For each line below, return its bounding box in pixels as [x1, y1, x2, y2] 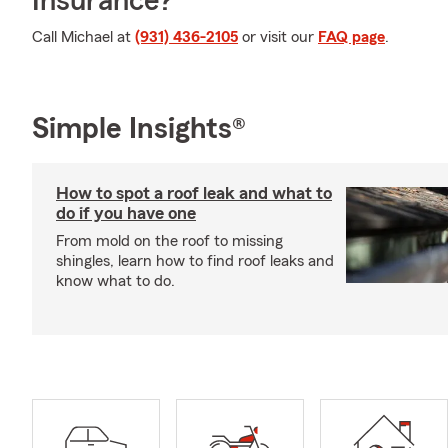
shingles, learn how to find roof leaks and [56, 253, 334, 269]
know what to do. [56, 273, 175, 289]
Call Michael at [32, 29, 135, 45]
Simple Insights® [32, 114, 246, 144]
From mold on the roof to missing [56, 233, 283, 249]
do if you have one [56, 204, 196, 222]
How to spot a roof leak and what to [56, 184, 332, 202]
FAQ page [318, 29, 385, 45]
